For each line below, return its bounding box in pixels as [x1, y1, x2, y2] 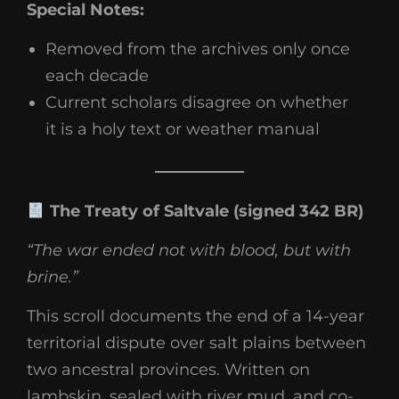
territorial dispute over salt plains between [27, 333, 366, 353]
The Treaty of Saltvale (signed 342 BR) [45, 201, 363, 221]
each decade [45, 65, 149, 85]
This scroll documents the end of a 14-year [27, 306, 364, 326]
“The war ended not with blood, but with [27, 240, 351, 260]
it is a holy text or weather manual [45, 118, 320, 139]
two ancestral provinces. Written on [27, 360, 310, 379]
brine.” [27, 267, 78, 287]
